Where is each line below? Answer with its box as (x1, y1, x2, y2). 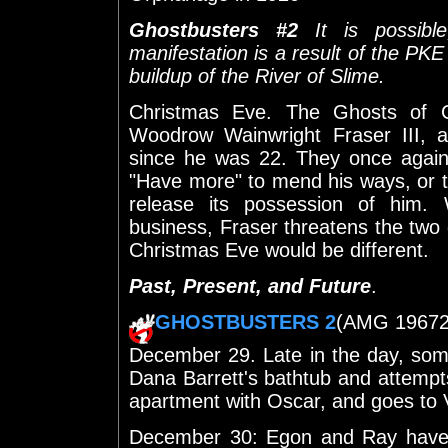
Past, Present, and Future (129, 274, 371, 297)
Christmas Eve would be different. (129, 238, 429, 261)
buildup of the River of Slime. (129, 64, 385, 87)
